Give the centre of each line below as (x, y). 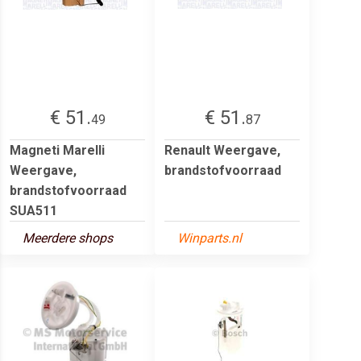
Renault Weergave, (222, 150)
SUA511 (33, 210)
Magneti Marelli (57, 150)
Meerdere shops (68, 238)
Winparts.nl (210, 238)
